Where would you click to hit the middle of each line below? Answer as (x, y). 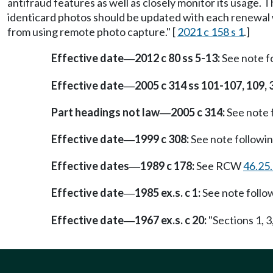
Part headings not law (105, 112)
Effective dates (90, 166)
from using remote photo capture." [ (92, 32)
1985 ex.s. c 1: (168, 193)
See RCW (219, 166)
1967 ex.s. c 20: (171, 220)
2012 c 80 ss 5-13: (177, 58)
